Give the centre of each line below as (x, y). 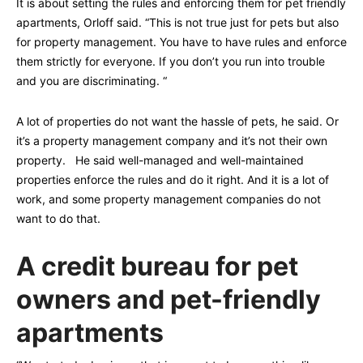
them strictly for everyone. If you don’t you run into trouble (171, 62)
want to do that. (58, 219)
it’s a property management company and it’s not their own (172, 141)
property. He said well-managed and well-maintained (160, 160)
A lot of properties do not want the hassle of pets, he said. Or (177, 122)
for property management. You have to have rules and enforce (181, 42)
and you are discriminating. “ (92, 81)
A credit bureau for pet (157, 267)
